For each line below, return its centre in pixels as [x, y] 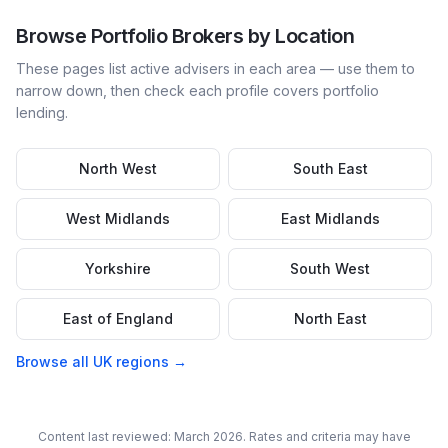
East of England [118, 318]
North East [330, 318]
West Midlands [118, 218]
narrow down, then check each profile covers [167, 90]
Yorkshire [118, 268]
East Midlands [330, 218]
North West [118, 168]
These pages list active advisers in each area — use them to [215, 68]
